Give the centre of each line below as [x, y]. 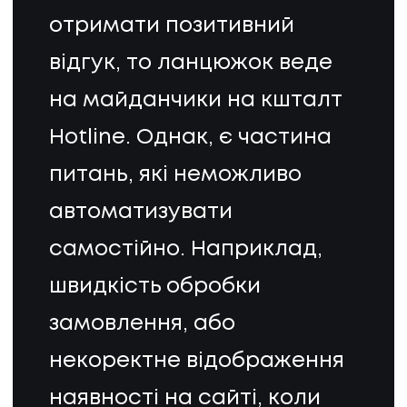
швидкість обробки [154, 287]
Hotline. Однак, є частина [190, 138]
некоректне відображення [196, 362]
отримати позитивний [171, 26]
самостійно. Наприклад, [185, 250]
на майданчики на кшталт [195, 101]
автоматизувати [140, 213]
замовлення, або [142, 324]
